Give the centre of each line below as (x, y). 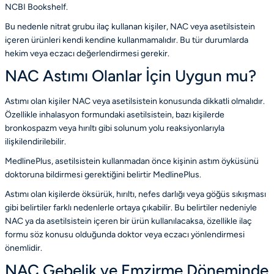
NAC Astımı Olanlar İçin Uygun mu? (131, 76)
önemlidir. (24, 248)
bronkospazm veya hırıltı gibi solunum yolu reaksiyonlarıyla (115, 128)
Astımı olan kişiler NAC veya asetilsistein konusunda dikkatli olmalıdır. (135, 101)
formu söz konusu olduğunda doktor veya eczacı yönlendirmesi (125, 234)
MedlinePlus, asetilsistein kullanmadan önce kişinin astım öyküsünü (132, 161)
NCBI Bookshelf (35, 7)
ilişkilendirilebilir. (35, 141)
